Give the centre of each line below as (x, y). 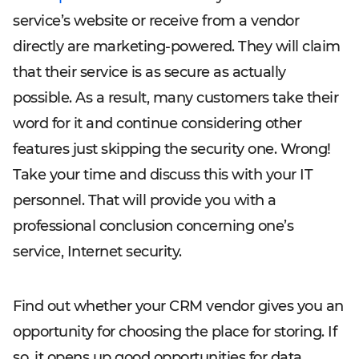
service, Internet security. (97, 252)
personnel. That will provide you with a (145, 200)
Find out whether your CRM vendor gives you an (178, 306)
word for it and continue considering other (157, 123)
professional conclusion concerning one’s (153, 226)
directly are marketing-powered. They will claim (177, 46)
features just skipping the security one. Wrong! (172, 149)
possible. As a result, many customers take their (175, 98)
